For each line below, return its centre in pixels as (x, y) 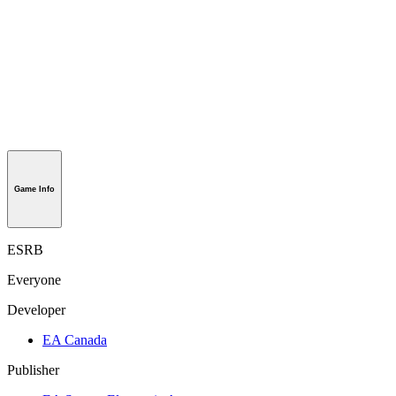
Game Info (34, 189)
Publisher (33, 369)
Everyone (34, 279)
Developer (36, 309)
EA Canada (75, 339)
